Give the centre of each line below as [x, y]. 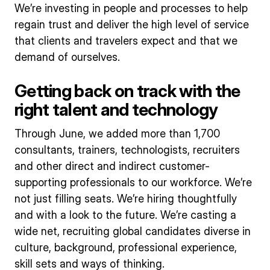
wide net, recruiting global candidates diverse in [133, 231]
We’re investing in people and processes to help [131, 8]
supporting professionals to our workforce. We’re [133, 183]
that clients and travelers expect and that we [126, 40]
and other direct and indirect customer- [112, 166]
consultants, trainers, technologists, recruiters [127, 150]
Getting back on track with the [127, 90]
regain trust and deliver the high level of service [132, 24]
